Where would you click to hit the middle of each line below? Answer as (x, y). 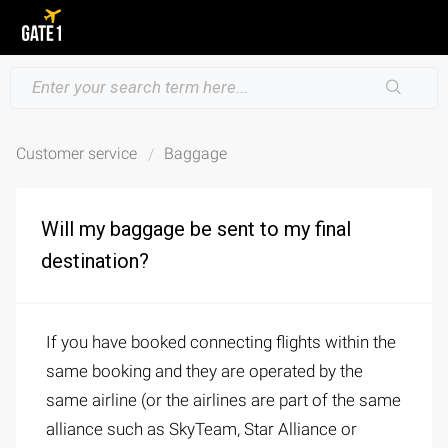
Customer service (76, 153)
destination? (95, 261)
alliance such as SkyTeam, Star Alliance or (201, 429)
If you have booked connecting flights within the (221, 342)
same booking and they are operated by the (204, 371)
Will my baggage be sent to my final (196, 229)
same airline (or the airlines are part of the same (223, 400)
